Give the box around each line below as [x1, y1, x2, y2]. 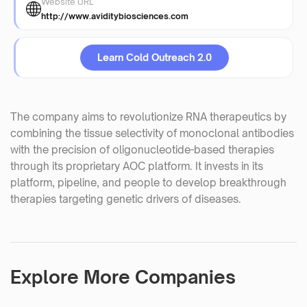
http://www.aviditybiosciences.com [41, 10, 188, 21]
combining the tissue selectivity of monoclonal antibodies [10, 126, 294, 140]
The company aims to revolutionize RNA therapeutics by [10, 110, 286, 123]
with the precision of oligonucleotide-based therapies [10, 143, 274, 156]
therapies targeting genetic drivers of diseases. [10, 192, 241, 206]
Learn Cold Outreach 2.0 [97, 51, 212, 63]
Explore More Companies [10, 265, 236, 288]
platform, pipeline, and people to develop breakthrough [10, 175, 286, 189]
